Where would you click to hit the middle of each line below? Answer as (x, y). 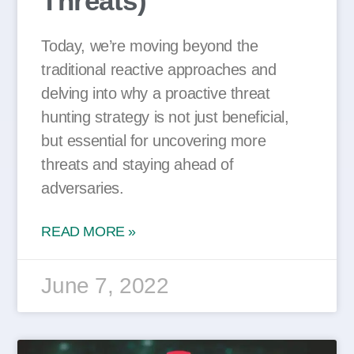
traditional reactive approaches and (159, 70)
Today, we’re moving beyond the (150, 46)
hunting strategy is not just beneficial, (165, 117)
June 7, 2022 (105, 286)
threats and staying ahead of (137, 165)
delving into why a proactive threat (156, 94)
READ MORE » (88, 232)
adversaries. (83, 188)
